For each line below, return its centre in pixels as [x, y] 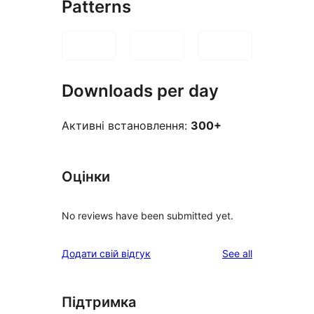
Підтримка [99, 302]
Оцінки [86, 176]
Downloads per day [140, 91]
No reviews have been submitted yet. [148, 215]
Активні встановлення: [126, 125]
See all [237, 253]
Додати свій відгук [106, 253]
